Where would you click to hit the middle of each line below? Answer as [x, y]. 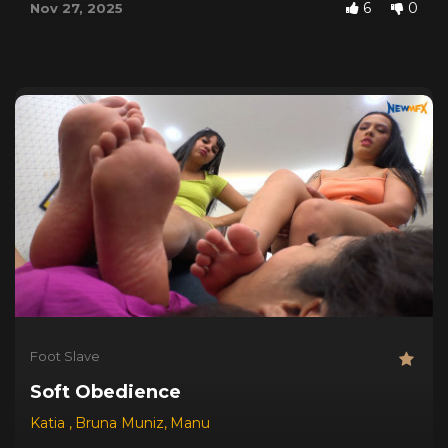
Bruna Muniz [119, 423]
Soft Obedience [105, 392]
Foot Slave [65, 356]
